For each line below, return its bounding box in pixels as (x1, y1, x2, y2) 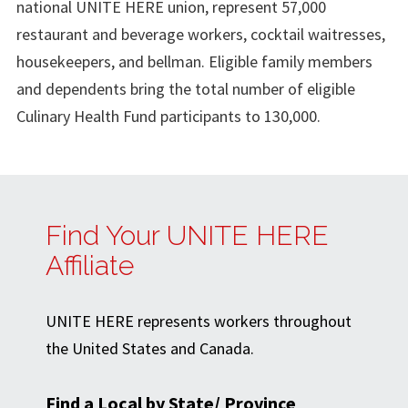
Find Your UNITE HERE (46, 219, 329, 252)
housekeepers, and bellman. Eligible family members (16, 50, 372, 72)
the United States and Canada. (46, 338, 254, 360)
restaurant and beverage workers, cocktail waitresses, (16, 23, 385, 45)
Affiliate (46, 250, 134, 282)
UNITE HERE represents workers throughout (46, 311, 352, 332)
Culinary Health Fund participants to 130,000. (16, 105, 321, 127)
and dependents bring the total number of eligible (16, 77, 355, 99)
